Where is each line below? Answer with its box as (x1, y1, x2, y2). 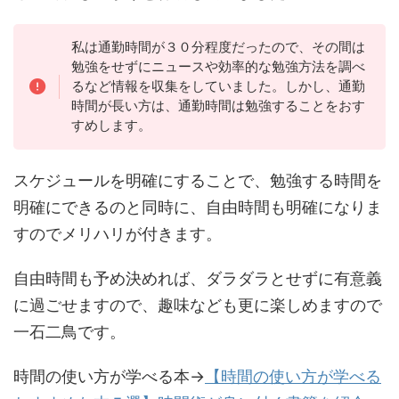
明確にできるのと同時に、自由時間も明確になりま (13, 197, 382, 216)
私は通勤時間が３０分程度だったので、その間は (70, 38, 365, 56)
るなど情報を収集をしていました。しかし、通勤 (70, 77, 365, 95)
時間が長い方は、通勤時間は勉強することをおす (70, 97, 365, 115)
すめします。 (70, 117, 151, 134)
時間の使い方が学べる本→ (13, 366, 205, 386)
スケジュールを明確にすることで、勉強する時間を (13, 170, 382, 190)
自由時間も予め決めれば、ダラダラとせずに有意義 (13, 268, 382, 288)
